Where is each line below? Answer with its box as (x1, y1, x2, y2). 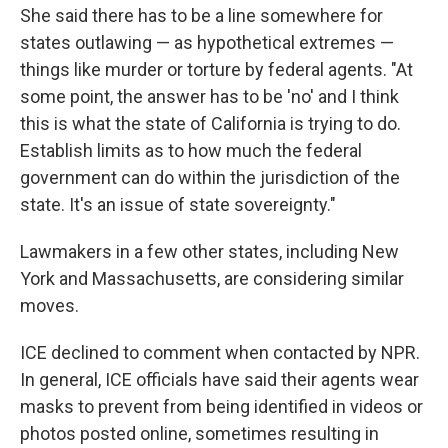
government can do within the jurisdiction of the (20, 167, 400, 188)
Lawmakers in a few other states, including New (20, 241, 399, 262)
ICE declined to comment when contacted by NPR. (20, 342, 420, 363)
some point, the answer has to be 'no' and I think (20, 86, 399, 107)
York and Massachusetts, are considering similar (20, 268, 404, 289)
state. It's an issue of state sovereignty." (20, 194, 336, 215)
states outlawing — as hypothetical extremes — (20, 32, 394, 53)
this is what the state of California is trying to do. (20, 113, 401, 134)
